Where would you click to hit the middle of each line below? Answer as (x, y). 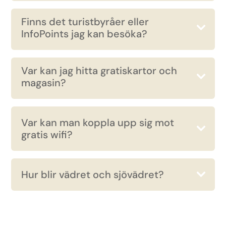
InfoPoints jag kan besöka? (84, 34)
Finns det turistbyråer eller (85, 22)
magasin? (44, 83)
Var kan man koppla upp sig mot (98, 123)
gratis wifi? (47, 135)
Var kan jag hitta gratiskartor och (99, 71)
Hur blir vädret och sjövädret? (93, 175)
